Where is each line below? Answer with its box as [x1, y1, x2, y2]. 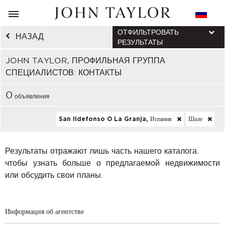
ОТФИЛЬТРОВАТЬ [118, 28, 179, 36]
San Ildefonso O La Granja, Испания [59, 116, 174, 122]
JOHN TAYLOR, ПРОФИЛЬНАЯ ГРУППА [6, 56, 165, 65]
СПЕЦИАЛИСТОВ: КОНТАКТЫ [6, 68, 122, 77]
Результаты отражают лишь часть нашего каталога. [5, 146, 199, 155]
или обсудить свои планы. [5, 170, 103, 179]
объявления [13, 93, 50, 99]
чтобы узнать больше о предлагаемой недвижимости [5, 158, 220, 167]
